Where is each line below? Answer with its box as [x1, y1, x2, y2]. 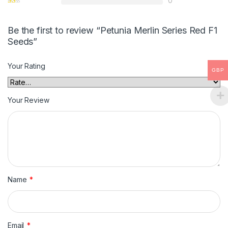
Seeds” [8, 36, 38, 47]
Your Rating [8, 61, 45, 70]
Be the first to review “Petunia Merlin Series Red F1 [8, 24, 217, 36]
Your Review [8, 95, 49, 104]
